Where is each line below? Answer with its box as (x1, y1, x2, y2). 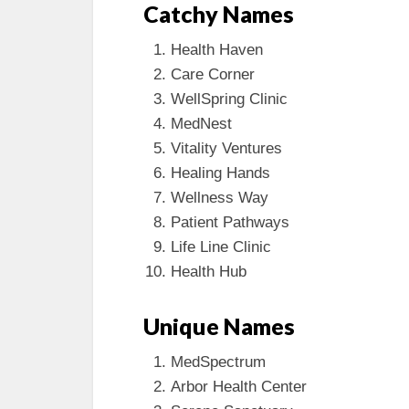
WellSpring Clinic (171, 89, 288, 108)
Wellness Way (171, 188, 268, 206)
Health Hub (171, 262, 246, 280)
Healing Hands (171, 163, 270, 182)
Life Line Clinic (171, 237, 271, 256)
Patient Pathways (171, 213, 289, 231)
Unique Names (143, 311, 295, 340)
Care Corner (171, 65, 255, 83)
